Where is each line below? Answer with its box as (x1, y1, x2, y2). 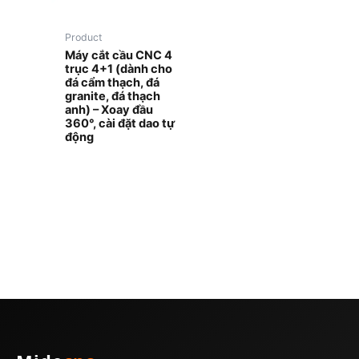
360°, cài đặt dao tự (65, 115, 175, 131)
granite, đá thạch (65, 88, 161, 103)
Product (65, 30, 103, 43)
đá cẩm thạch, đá (65, 75, 160, 90)
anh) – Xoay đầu (65, 102, 154, 117)
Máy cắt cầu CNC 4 (65, 47, 173, 63)
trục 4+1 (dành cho (65, 61, 173, 76)
